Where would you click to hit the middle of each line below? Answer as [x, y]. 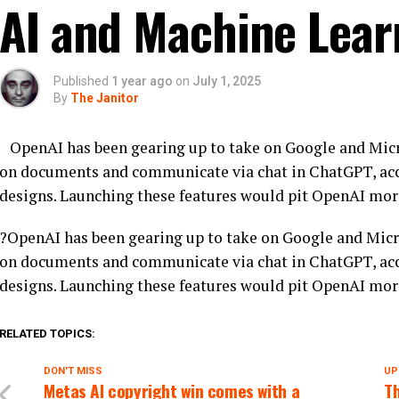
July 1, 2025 [227, 81]
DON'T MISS [73, 371]
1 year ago [142, 81]
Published [81, 81]
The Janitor [105, 98]
